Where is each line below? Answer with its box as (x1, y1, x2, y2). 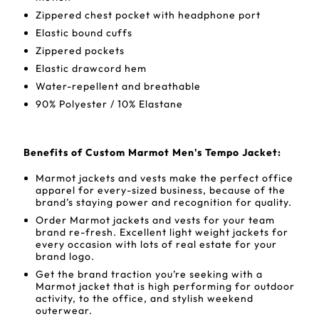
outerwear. (36, 304, 93, 317)
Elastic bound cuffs (36, 26, 132, 39)
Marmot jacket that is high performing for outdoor (36, 280, 295, 293)
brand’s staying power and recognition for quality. (36, 196, 292, 209)
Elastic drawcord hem (36, 62, 147, 75)
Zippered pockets (36, 44, 125, 57)
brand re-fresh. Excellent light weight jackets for (36, 226, 288, 239)
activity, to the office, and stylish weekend (36, 292, 253, 305)
